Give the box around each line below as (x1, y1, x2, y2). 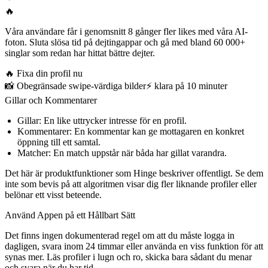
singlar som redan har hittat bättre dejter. (5, 47, 155, 58)
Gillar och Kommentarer (5, 95, 97, 105)
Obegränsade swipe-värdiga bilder (17, 80, 146, 91)
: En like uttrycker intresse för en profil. (38, 115, 187, 126)
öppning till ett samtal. (17, 136, 100, 147)
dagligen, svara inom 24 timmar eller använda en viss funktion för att (5, 240, 263, 251)
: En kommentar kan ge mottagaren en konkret (69, 126, 244, 136)
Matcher (17, 147, 48, 158)
